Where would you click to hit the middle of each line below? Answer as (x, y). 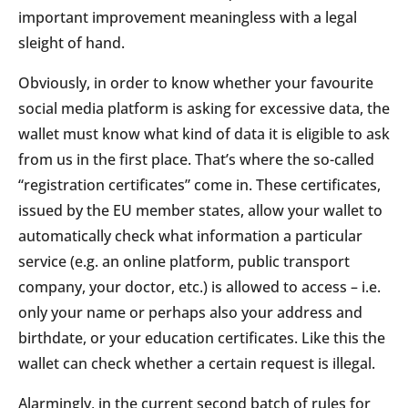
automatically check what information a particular (190, 235)
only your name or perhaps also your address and (190, 312)
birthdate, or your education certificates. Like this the (202, 337)
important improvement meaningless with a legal (188, 17)
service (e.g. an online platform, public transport (184, 261)
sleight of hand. (71, 42)
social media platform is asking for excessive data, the (204, 108)
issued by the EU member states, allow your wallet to (200, 210)
